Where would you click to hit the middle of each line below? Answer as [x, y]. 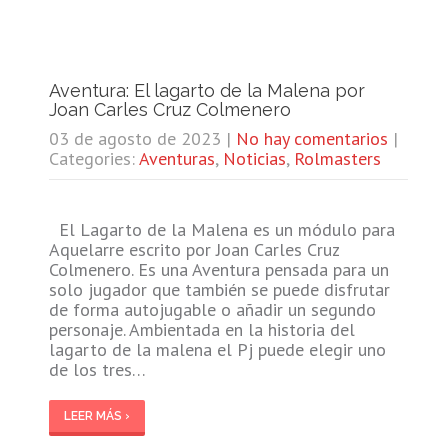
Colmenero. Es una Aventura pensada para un [218, 269]
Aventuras [176, 158]
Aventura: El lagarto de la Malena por [206, 90]
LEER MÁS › [96, 415]
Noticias [254, 158]
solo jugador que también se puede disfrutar [219, 289]
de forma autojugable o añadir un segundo [212, 309]
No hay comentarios [311, 138]
